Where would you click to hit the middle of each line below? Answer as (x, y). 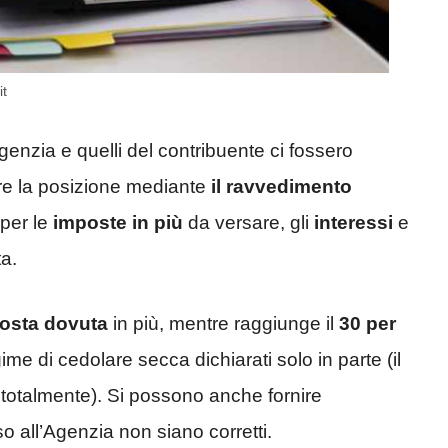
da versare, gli (248, 223)
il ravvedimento (281, 187)
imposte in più (118, 223)
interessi (353, 223)
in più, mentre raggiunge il (223, 323)
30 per (367, 323)
